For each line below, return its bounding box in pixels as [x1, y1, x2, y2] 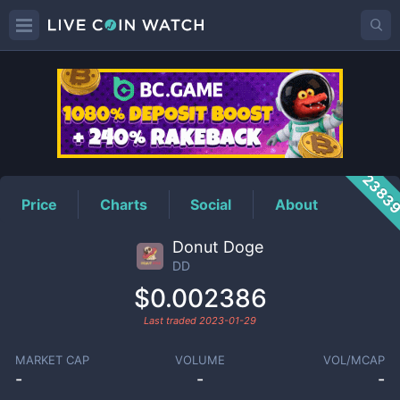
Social [190, 195, 232, 213]
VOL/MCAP [323, 353, 386, 367]
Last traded [144, 314, 199, 327]
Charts [100, 195, 148, 213]
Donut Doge [172, 237, 263, 256]
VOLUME [174, 353, 225, 367]
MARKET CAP [14, 353, 89, 367]
